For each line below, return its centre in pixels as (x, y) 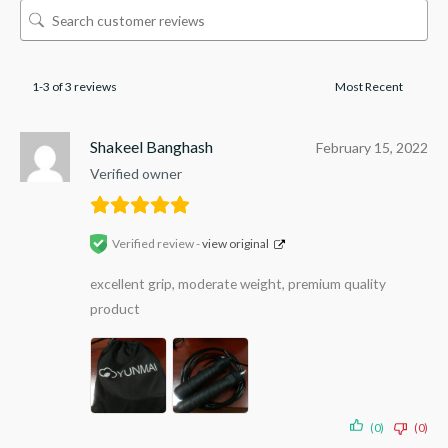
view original (235, 243)
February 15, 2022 (372, 148)
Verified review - (157, 243)
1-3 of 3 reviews (74, 86)
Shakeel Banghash (151, 147)
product (115, 308)
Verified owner (136, 174)
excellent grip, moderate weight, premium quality (238, 283)
